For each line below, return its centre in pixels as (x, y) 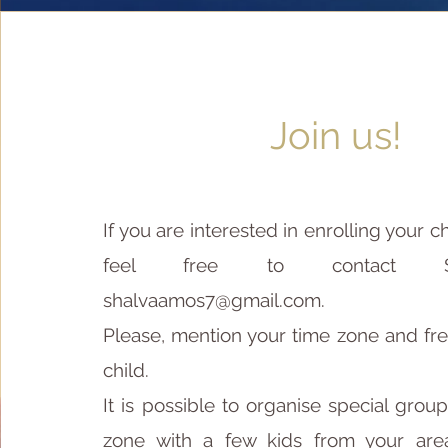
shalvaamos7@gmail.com (212, 300)
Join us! (336, 135)
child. (126, 370)
